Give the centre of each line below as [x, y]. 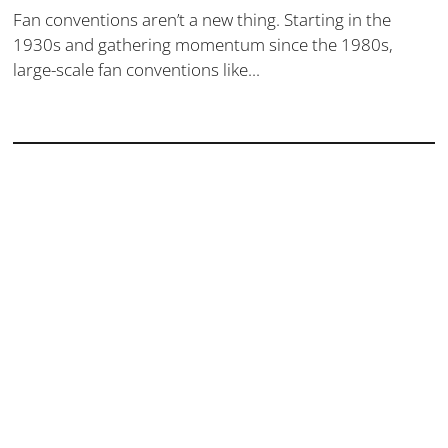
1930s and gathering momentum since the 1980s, [203, 45]
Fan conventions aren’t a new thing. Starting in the [202, 20]
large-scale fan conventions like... [137, 70]
